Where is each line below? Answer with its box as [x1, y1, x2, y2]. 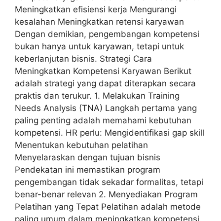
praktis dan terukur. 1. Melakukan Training [15, 90, 180, 101]
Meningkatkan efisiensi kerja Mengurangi [15, 4, 177, 14]
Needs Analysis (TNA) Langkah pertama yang [15, 103, 197, 113]
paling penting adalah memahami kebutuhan [15, 115, 191, 125]
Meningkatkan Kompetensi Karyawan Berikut [15, 66, 191, 76]
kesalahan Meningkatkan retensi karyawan [15, 16, 184, 27]
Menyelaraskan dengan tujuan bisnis [15, 152, 160, 162]
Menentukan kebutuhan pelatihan [15, 140, 148, 150]
